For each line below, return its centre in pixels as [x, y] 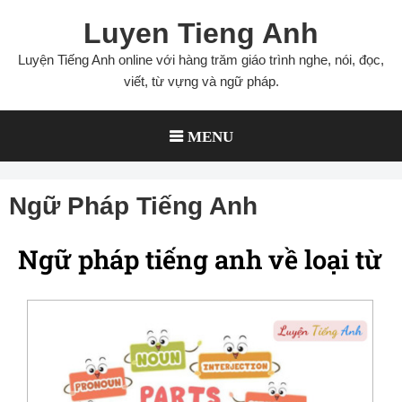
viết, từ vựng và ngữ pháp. [201, 81]
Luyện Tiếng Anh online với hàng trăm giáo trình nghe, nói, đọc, [201, 60]
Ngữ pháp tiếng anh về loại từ [200, 259]
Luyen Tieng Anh [201, 33]
